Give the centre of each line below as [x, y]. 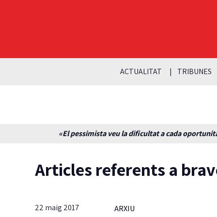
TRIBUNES [194, 71]
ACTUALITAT [141, 71]
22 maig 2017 [57, 207]
